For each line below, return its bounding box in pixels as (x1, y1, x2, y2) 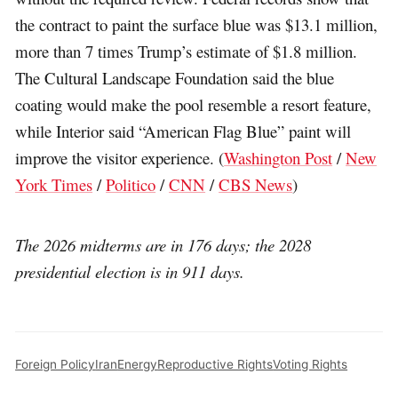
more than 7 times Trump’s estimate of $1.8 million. (15, 40, 358, 63)
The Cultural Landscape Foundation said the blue (15, 67, 335, 90)
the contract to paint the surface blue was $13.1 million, (15, 13, 378, 36)
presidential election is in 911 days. (15, 259, 245, 283)
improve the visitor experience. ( (15, 147, 225, 170)
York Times (15, 173, 93, 196)
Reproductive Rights (157, 356, 274, 371)
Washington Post (224, 147, 333, 170)
